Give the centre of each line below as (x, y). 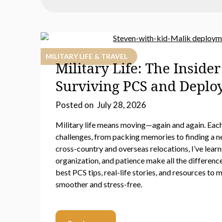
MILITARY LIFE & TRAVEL (86, 56)
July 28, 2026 (122, 105)
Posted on (75, 105)
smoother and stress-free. (99, 184)
